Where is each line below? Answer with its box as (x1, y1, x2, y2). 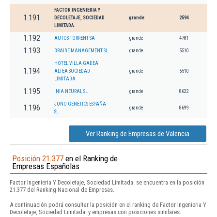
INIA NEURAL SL (54, 89, 88, 94)
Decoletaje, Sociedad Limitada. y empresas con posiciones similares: (10, 208, 181, 216)
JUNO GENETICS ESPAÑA (54, 101, 106, 107)
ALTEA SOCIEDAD (54, 68, 90, 74)
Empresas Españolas (12, 161, 79, 171)
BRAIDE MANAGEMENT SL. (54, 48, 109, 54)
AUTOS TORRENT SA (54, 35, 95, 41)
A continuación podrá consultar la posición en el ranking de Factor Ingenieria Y (10, 201, 206, 208)
